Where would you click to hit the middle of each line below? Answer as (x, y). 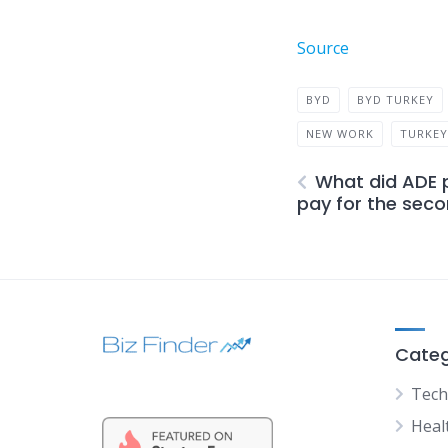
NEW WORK (340, 133)
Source (323, 48)
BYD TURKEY (396, 99)
